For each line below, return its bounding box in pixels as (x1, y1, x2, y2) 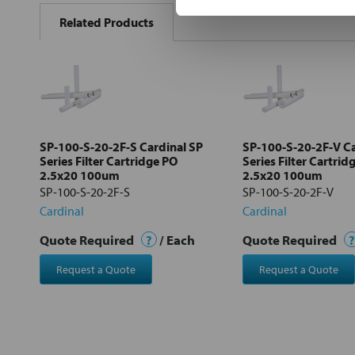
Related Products (59, 13, 154, 30)
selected (67, 117, 105, 132)
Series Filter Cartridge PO (40, 152, 177, 169)
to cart (71, 128, 101, 143)
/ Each (157, 231, 195, 248)
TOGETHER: (37, 14, 102, 31)
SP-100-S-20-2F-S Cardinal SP (40, 138, 203, 155)
